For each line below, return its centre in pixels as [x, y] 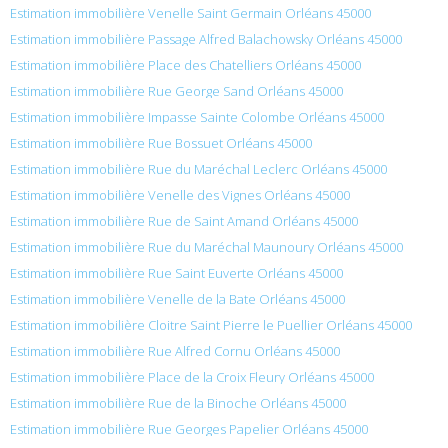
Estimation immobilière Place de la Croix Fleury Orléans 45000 [192, 376]
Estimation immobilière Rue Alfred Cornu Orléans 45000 [175, 350]
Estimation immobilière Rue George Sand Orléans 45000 [176, 90]
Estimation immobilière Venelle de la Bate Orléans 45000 [177, 298]
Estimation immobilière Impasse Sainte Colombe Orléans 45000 [197, 116]
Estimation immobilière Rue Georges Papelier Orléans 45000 [189, 428]
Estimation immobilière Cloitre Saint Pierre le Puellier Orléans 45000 [211, 324]
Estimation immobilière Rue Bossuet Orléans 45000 [161, 142]
